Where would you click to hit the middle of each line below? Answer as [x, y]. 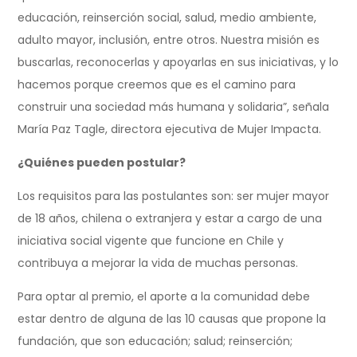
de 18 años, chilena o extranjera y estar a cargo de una [170, 218]
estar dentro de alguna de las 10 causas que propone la [172, 318]
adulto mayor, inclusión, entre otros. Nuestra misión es [169, 39]
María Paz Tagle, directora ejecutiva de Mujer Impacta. [170, 129]
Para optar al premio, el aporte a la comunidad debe [164, 296]
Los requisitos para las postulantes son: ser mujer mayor [174, 196]
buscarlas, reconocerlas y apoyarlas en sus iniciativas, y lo [178, 62]
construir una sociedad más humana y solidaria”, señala [174, 106]
